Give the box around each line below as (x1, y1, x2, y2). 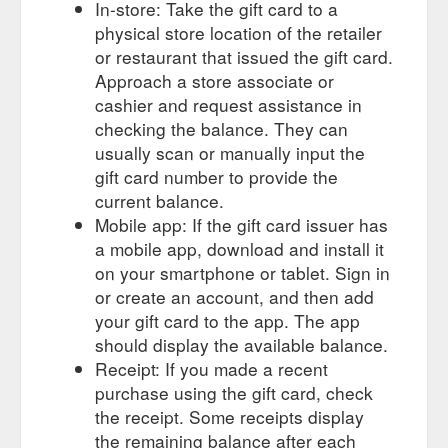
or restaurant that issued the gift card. (95, 43, 393, 69)
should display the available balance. (95, 331, 388, 357)
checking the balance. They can (95, 115, 348, 141)
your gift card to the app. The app (95, 307, 360, 333)
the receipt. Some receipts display (95, 403, 364, 429)
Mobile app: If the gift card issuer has (95, 211, 388, 237)
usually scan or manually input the (95, 139, 365, 165)
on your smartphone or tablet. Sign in (95, 259, 390, 285)
